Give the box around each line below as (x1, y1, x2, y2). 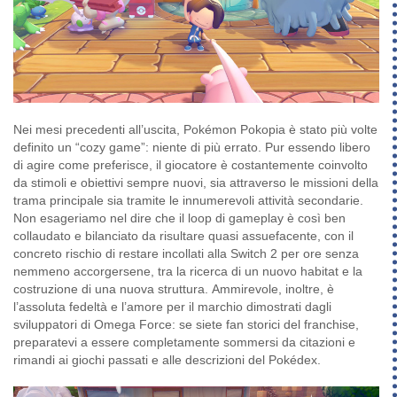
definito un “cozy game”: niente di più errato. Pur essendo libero (13, 139, 370, 154)
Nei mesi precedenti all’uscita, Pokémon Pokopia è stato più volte (13, 121, 378, 136)
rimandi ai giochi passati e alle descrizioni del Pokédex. (13, 352, 321, 367)
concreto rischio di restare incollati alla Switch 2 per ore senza (13, 245, 359, 261)
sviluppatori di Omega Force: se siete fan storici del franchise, (13, 316, 359, 331)
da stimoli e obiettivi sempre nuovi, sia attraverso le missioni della (13, 175, 378, 190)
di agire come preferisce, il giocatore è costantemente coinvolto (13, 157, 368, 172)
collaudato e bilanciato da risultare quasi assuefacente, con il (13, 228, 354, 243)
